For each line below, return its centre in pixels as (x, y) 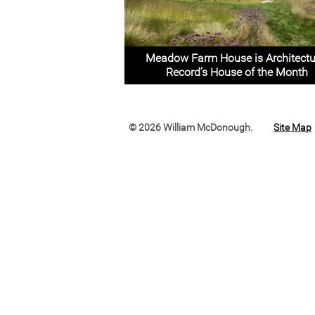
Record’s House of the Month (237, 72)
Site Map (292, 127)
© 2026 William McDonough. (191, 127)
